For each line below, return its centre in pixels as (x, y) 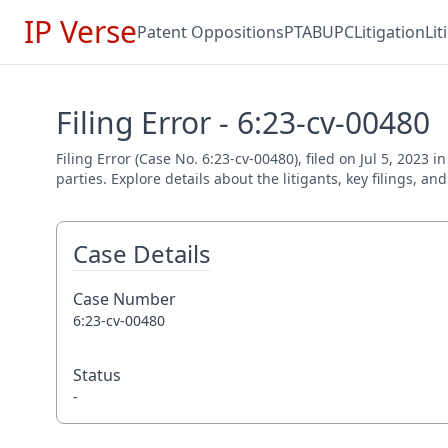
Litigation (389, 32)
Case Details (142, 253)
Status (97, 375)
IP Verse (80, 31)
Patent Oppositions (210, 32)
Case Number (124, 299)
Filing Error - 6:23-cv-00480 (243, 122)
